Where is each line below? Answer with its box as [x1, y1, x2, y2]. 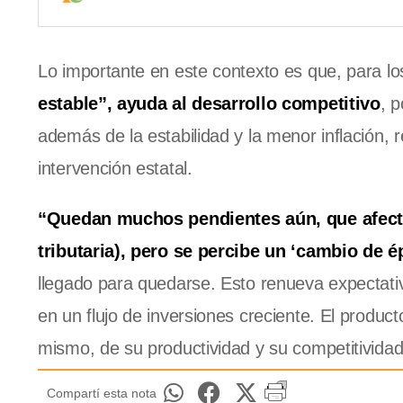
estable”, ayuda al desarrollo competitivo [38, 94, 381, 114]
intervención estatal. [38, 158, 193, 179]
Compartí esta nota [47, 386, 157, 401]
